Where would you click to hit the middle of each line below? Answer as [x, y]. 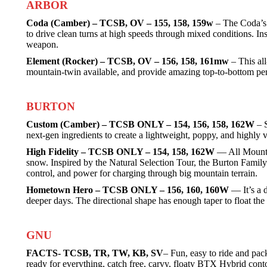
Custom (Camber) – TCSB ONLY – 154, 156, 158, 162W [140, 124]
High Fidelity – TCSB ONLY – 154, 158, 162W [120, 152]
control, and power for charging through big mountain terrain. [142, 173]
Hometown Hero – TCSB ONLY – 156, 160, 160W [128, 190]
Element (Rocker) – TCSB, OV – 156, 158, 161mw [128, 61]
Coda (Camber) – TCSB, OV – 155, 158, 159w [120, 23]
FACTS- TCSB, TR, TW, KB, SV [95, 253]
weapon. [42, 44]
